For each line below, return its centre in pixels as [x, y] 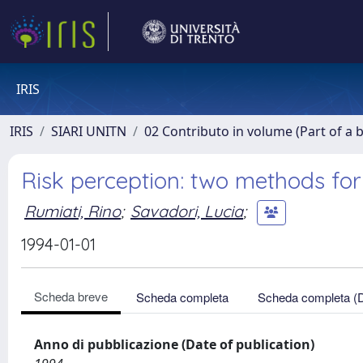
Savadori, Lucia [187, 211]
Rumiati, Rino [73, 211]
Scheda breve [71, 296]
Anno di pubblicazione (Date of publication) [174, 344]
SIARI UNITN [89, 131]
